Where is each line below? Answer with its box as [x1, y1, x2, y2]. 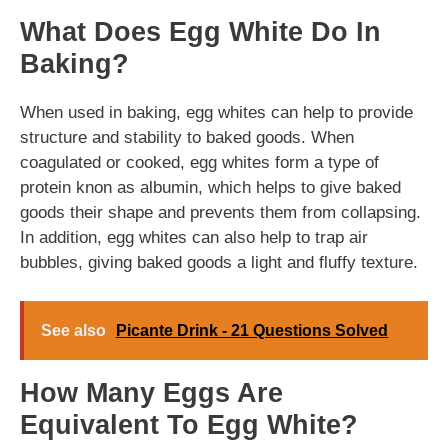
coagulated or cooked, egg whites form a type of [20, 153, 379, 173]
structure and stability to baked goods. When [20, 128, 354, 148]
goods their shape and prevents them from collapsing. [20, 203, 421, 223]
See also [41, 321, 106, 339]
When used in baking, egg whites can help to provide [20, 103, 413, 123]
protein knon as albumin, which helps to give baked [20, 178, 401, 198]
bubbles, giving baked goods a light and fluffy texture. [20, 253, 418, 273]
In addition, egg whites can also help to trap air [20, 228, 368, 248]
